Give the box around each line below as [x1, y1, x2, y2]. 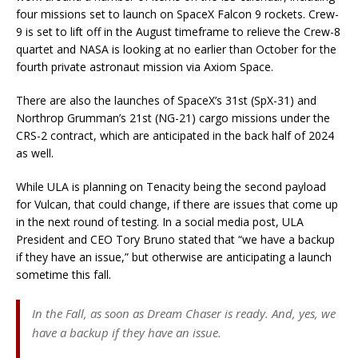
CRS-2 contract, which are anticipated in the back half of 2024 [16, 128, 334, 144]
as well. [16, 145, 54, 161]
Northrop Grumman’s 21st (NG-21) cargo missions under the [16, 110, 330, 126]
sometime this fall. [16, 267, 111, 283]
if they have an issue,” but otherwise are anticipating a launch [16, 249, 332, 265]
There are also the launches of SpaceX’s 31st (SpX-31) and [16, 93, 316, 109]
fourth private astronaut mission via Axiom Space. [16, 59, 273, 75]
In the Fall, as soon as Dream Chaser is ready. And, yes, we [32, 305, 336, 322]
